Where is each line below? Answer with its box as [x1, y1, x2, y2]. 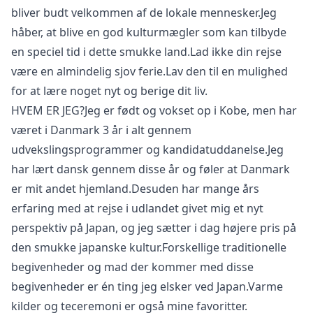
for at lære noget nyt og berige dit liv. [11, 83, 213, 99]
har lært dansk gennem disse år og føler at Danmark [11, 161, 290, 177]
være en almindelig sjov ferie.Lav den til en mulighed [11, 64, 288, 80]
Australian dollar [68, 129, 156, 145]
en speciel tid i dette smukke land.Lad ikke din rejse [11, 44, 282, 60]
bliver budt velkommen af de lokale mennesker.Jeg [11, 5, 277, 21]
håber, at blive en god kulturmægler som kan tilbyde [11, 24, 286, 41]
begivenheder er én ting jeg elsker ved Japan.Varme [11, 279, 283, 295]
